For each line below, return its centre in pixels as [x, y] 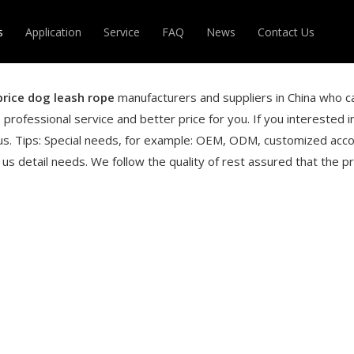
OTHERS [180, 129]
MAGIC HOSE [192, 86]
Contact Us [286, 32]
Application [53, 32]
